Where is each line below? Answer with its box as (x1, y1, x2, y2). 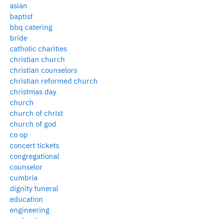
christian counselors (10, 65, 77, 75)
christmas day (10, 87, 56, 96)
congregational (10, 151, 59, 161)
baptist (10, 11, 33, 21)
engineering (10, 205, 49, 215)
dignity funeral (10, 183, 58, 193)
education (10, 194, 43, 204)
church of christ (10, 108, 63, 118)
